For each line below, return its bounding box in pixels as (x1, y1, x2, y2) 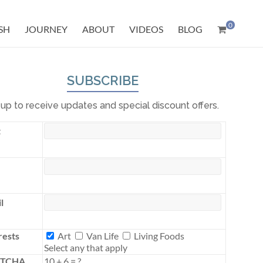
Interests (43, 230, 80, 241)
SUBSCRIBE (67, 73, 139, 88)
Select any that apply (44, 242, 127, 253)
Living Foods (132, 230, 184, 241)
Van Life (85, 230, 119, 241)
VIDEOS (129, 23, 163, 35)
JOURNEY (25, 23, 68, 35)
